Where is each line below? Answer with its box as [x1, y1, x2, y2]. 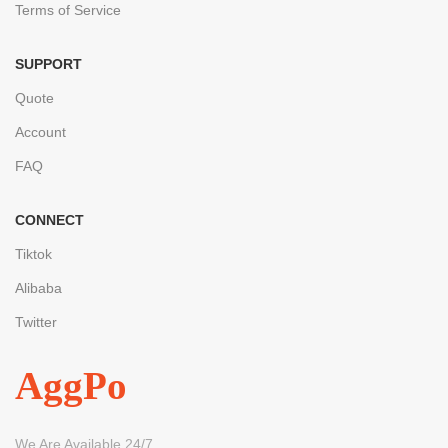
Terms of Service [15, 2, 121, 19]
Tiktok [15, 246, 52, 263]
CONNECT [15, 212, 84, 229]
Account [15, 124, 66, 141]
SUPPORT [15, 56, 82, 73]
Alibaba [15, 280, 62, 297]
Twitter [15, 314, 57, 331]
